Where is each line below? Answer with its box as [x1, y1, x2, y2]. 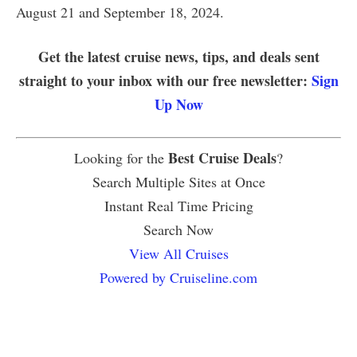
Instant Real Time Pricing [104, 195, 253, 215]
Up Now [154, 93, 203, 115]
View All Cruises [128, 243, 229, 263]
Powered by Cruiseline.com [100, 267, 257, 287]
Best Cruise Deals [168, 147, 277, 168]
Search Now [143, 219, 214, 239]
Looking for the [74, 147, 168, 167]
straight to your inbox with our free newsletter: [18, 69, 312, 91]
